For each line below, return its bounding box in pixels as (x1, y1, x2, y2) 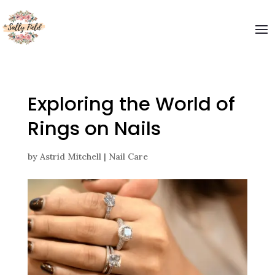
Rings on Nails (27, 115, 161, 142)
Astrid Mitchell (39, 151, 101, 162)
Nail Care (108, 151, 148, 162)
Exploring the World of (27, 90, 235, 117)
